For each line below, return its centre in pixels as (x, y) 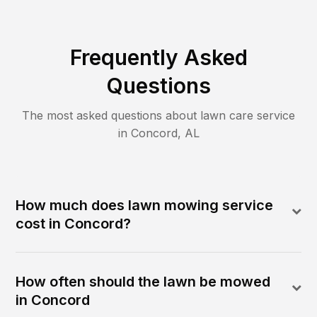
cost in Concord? (74, 223)
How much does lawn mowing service (145, 205)
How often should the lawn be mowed (143, 281)
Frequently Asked (158, 57)
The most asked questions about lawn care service (158, 115)
